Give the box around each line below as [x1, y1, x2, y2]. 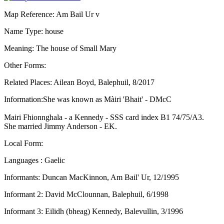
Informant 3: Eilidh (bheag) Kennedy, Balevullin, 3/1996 [4, 206, 183, 215]
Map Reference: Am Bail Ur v [4, 9, 99, 18]
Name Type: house [4, 26, 63, 35]
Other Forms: [4, 60, 46, 69]
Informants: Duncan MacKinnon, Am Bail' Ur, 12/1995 [4, 172, 179, 181]
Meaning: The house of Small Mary [4, 43, 116, 52]
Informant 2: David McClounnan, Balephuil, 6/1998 [4, 189, 168, 198]
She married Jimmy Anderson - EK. [4, 121, 117, 130]
